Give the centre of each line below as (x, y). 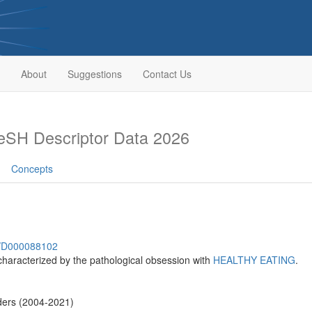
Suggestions (94, 74)
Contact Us (167, 74)
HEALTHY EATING (254, 260)
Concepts (32, 169)
